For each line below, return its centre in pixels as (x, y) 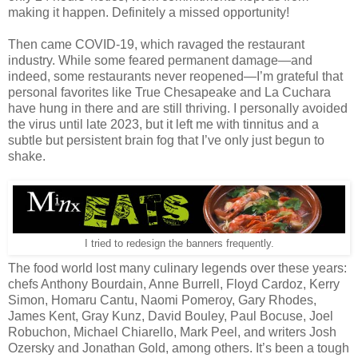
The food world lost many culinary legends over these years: (177, 268)
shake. (27, 156)
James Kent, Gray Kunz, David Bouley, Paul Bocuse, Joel (171, 316)
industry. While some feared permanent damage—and (160, 60)
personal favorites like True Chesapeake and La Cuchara (169, 92)
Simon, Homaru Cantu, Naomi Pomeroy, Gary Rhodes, (162, 300)
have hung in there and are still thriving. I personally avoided (178, 108)
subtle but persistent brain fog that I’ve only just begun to (166, 140)
